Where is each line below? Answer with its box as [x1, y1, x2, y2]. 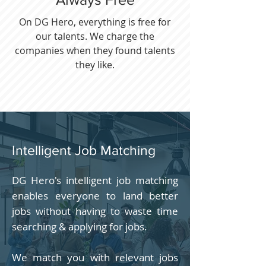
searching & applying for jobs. [12, 220, 147, 233]
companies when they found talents [15, 44, 175, 57]
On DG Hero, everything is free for [19, 15, 171, 28]
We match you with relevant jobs [12, 251, 178, 264]
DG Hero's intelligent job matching [12, 173, 178, 187]
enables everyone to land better [12, 189, 178, 202]
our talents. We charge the [36, 30, 154, 43]
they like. [75, 58, 115, 71]
